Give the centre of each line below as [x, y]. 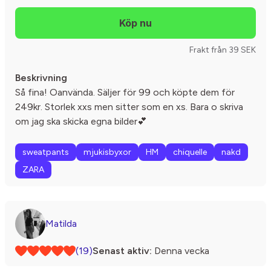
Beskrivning [41, 78]
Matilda [61, 224]
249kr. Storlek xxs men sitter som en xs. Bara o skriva [129, 107]
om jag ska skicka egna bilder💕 [81, 121]
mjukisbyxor [107, 152]
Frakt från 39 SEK [223, 50]
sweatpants [46, 152]
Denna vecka [181, 251]
